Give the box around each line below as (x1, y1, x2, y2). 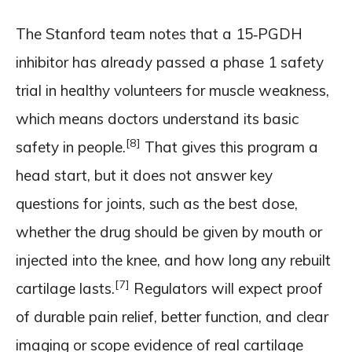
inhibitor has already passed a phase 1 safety (16, 52, 324, 71)
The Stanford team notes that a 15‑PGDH (16, 24, 302, 43)
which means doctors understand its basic (16, 108, 299, 128)
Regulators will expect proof (130, 278, 323, 298)
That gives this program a (141, 137, 318, 156)
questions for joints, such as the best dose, (16, 193, 298, 213)
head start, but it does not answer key (16, 165, 273, 185)
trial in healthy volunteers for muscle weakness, (16, 80, 329, 100)
